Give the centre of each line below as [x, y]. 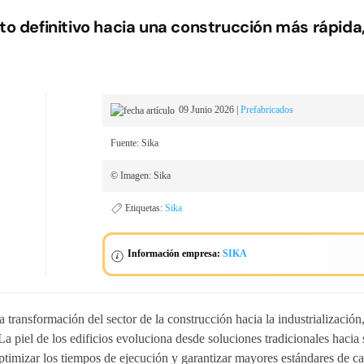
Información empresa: [175, 254]
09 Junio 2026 [206, 109]
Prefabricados [267, 109]
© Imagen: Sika [141, 175]
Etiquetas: [145, 208]
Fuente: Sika [134, 143]
